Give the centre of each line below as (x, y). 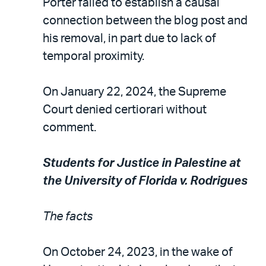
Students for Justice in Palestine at (142, 163)
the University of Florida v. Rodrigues (145, 181)
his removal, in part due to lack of (129, 38)
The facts (68, 216)
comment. (69, 127)
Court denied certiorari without (125, 110)
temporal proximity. (94, 56)
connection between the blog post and (145, 20)
